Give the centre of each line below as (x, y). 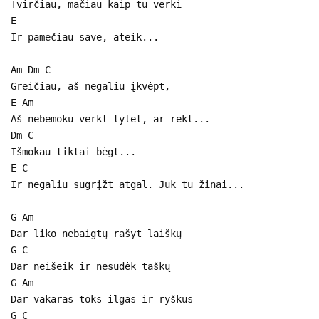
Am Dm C (31, 69)
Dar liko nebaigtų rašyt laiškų (96, 233)
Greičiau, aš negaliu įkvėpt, (90, 86)
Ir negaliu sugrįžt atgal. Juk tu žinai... (127, 184)
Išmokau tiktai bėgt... (73, 151)
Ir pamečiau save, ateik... (85, 37)
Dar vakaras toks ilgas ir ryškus (102, 299)
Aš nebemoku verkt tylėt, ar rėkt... (110, 119)
